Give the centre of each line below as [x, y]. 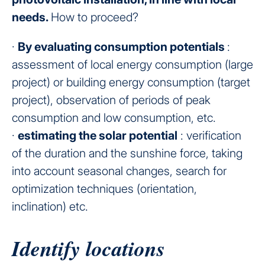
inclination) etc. [50, 206]
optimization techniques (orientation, [104, 188]
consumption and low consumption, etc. [114, 117]
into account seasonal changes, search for [119, 171]
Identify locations [88, 248]
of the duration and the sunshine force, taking [127, 153]
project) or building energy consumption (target [131, 82]
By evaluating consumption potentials [122, 46]
